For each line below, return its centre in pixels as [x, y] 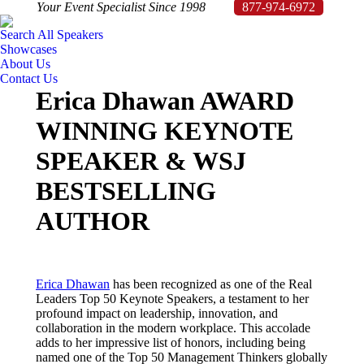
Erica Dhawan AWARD [165, 101]
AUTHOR [93, 221]
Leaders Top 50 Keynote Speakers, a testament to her [172, 299]
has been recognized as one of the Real [211, 284]
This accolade [275, 328]
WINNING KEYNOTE [165, 131]
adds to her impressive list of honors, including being [171, 342]
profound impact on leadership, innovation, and [157, 313]
